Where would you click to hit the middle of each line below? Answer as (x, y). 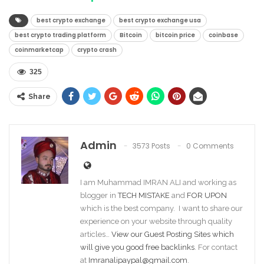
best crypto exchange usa (160, 21)
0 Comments (210, 146)
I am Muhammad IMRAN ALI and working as (158, 183)
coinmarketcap (39, 50)
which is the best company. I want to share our (161, 209)
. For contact (216, 247)
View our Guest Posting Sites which (173, 235)
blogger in (99, 196)
